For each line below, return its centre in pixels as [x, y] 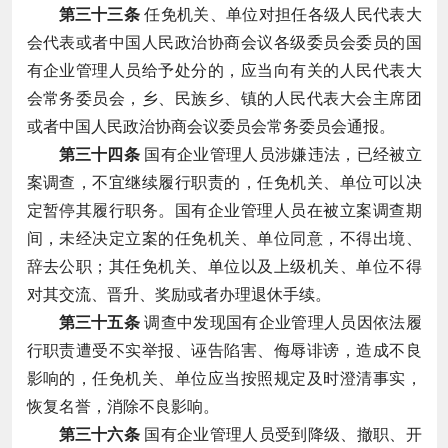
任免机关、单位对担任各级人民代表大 [281, 14]
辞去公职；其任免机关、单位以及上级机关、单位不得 [224, 266]
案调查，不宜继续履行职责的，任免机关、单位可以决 [224, 182]
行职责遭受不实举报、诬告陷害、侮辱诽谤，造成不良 [224, 350]
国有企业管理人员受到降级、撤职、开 [281, 434]
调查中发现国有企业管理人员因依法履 [281, 322]
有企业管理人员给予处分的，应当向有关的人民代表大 [224, 70]
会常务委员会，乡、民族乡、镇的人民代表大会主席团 [224, 98]
